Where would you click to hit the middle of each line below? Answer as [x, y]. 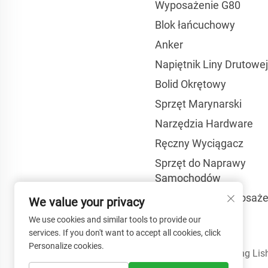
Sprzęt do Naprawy [201, 163]
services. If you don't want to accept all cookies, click [125, 233]
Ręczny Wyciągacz [200, 143]
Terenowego [185, 213]
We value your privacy [86, 202]
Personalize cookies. [66, 246]
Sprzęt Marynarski [199, 104]
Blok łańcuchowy [195, 25]
